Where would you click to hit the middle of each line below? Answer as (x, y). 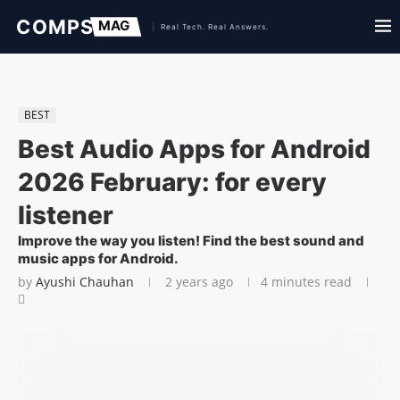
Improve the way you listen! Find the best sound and (191, 241)
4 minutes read (306, 282)
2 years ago (197, 282)
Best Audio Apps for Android (194, 149)
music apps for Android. (98, 258)
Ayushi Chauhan (85, 282)
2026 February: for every (172, 182)
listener (66, 215)
